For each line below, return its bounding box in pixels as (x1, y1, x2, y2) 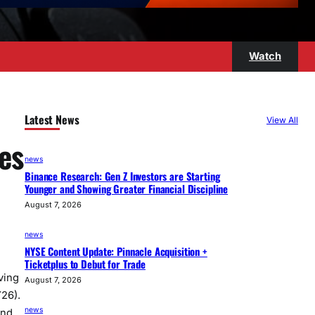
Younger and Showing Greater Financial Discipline (25, 180, 229, 196)
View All (266, 114, 298, 125)
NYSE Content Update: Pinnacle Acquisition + (25, 243, 207, 259)
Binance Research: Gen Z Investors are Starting (25, 167, 220, 184)
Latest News (25, 111, 79, 129)
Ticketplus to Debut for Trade (25, 255, 146, 271)
